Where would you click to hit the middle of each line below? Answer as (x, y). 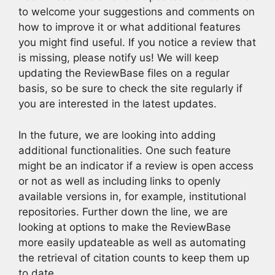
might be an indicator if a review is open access (136, 165)
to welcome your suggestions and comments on (137, 12)
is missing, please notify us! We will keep (118, 58)
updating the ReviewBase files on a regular (124, 73)
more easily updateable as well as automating (132, 242)
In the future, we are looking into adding (117, 135)
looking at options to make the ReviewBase (125, 227)
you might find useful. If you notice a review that (137, 42)
